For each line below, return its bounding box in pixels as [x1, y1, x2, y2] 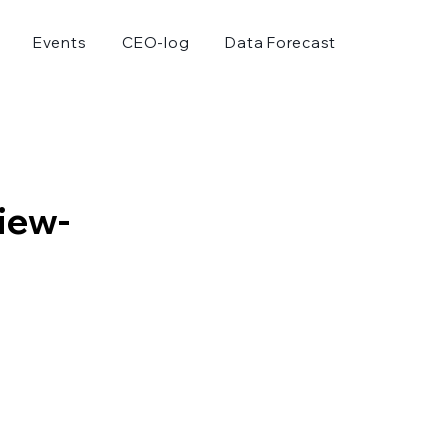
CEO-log [122, 33, 190, 52]
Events [32, 33, 87, 52]
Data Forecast [225, 33, 337, 52]
